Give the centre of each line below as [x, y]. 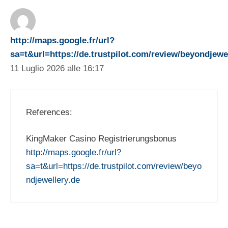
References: [49, 112]
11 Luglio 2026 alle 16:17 [57, 69]
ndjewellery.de [53, 180]
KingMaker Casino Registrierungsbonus [101, 139]
